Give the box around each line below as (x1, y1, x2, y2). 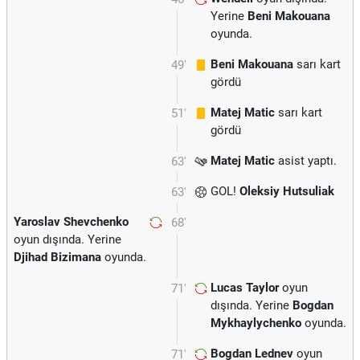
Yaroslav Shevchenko (14, 215, 129, 229)
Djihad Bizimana (14, 250, 101, 264)
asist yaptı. (275, 153, 337, 168)
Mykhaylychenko (211, 316, 301, 330)
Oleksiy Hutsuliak (239, 184, 334, 198)
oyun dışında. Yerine (14, 232, 121, 247)
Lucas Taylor (211, 280, 279, 295)
